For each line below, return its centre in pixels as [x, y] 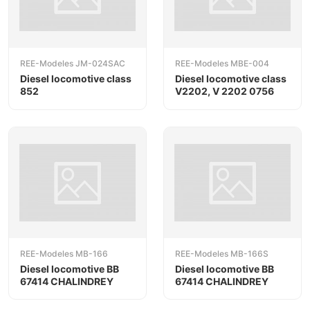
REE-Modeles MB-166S [222, 253]
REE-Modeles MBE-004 [222, 64]
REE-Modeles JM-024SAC [73, 64]
